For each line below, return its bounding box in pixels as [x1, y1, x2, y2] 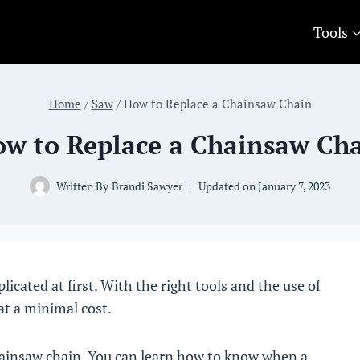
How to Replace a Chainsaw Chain [123, 96, 312, 112]
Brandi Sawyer [111, 178, 182, 194]
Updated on [198, 178, 256, 194]
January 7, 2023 [257, 178, 330, 194]
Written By [56, 178, 109, 194]
